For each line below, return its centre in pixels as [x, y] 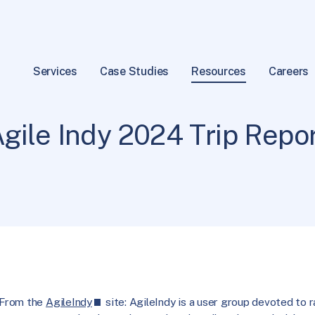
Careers [289, 71]
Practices [128, 81]
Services [55, 71]
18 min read [182, 81]
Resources [219, 71]
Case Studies [134, 71]
